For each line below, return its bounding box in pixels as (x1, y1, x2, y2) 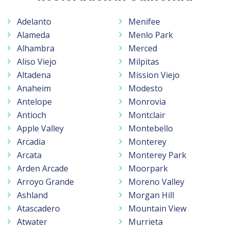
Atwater (17, 216, 47, 227)
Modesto (128, 82, 163, 94)
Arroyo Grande (17, 176, 74, 187)
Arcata (17, 149, 42, 161)
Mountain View (128, 202, 186, 214)
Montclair (128, 109, 165, 121)
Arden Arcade (17, 162, 68, 174)
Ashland (17, 189, 48, 201)
